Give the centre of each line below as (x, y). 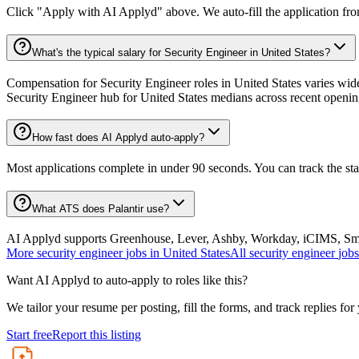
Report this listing (97, 335)
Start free (29, 335)
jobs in (143, 253)
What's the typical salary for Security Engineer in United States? (181, 52)
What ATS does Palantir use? (101, 208)
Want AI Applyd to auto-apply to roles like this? (127, 280)
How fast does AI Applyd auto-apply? (118, 138)
